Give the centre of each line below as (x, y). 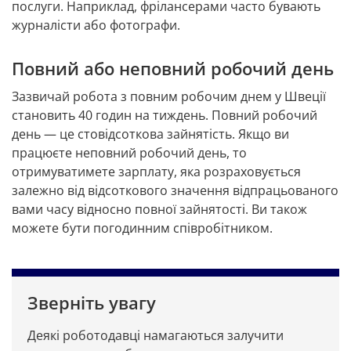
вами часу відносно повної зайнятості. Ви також (159, 210)
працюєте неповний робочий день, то (129, 153)
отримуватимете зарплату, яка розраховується (156, 172)
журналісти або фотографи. (96, 25)
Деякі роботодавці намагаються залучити (156, 336)
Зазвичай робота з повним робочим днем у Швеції (169, 97)
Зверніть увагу (92, 303)
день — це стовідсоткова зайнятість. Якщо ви (150, 134)
